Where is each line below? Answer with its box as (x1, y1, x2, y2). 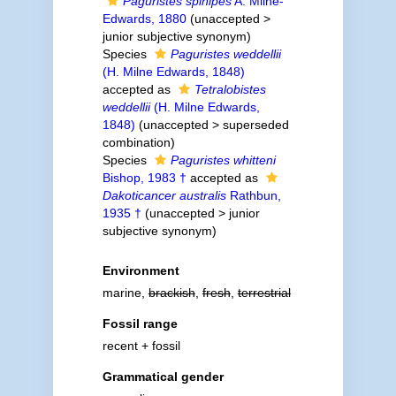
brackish (148, 286, 195, 300)
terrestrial (237, 286, 291, 300)
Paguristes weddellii (170, 47, 281, 61)
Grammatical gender (102, 369, 224, 384)
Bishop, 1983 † (102, 171, 187, 185)
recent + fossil (102, 339, 180, 353)
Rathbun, (225, 188, 281, 202)
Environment (102, 263, 179, 278)
